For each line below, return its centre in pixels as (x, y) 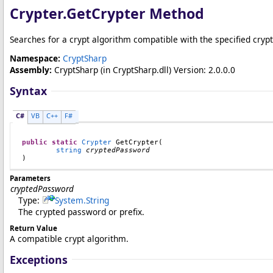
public (35, 142)
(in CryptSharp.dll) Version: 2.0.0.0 (167, 70)
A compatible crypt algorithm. (69, 238)
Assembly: (31, 70)
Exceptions (39, 259)
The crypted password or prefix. (81, 211)
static (65, 142)
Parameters (30, 178)
